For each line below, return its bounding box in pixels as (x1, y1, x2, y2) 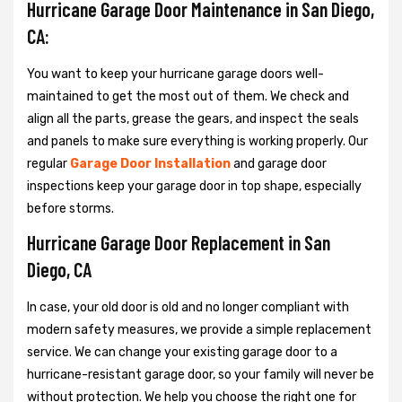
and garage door (231, 156, 327, 172)
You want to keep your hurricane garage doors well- (27, 66, 324, 83)
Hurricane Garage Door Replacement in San (27, 231, 330, 255)
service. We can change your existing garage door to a (27, 345, 337, 361)
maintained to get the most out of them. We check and (27, 89, 349, 105)
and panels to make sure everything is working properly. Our (27, 134, 368, 150)
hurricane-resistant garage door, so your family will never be (27, 367, 374, 383)
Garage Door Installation (70, 156, 231, 172)
